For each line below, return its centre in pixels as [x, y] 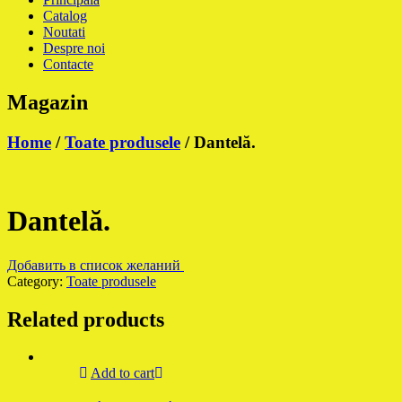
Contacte [68, 65]
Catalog [65, 16]
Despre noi [74, 48]
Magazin [48, 103]
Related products [86, 319]
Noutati [64, 32]
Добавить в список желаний [96, 265]
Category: [37, 281]
